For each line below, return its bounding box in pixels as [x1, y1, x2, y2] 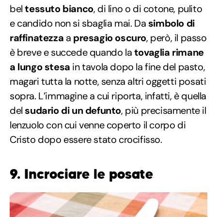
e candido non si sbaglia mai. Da [10, 17, 148, 30]
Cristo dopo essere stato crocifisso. [10, 133, 162, 146]
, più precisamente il [121, 104, 206, 117]
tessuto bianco [25, 2, 93, 15]
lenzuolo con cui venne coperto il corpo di [10, 119, 186, 132]
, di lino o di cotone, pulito [93, 2, 202, 15]
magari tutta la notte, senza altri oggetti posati [10, 75, 206, 88]
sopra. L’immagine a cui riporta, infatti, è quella [10, 90, 207, 103]
